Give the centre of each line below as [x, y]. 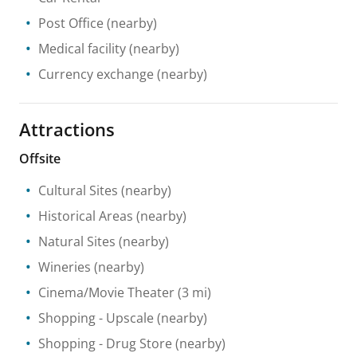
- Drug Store [134, 343]
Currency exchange [96, 74]
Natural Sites [77, 241]
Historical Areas [86, 216]
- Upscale [125, 318]
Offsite [40, 159]
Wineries [65, 267]
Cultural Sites [78, 190]
